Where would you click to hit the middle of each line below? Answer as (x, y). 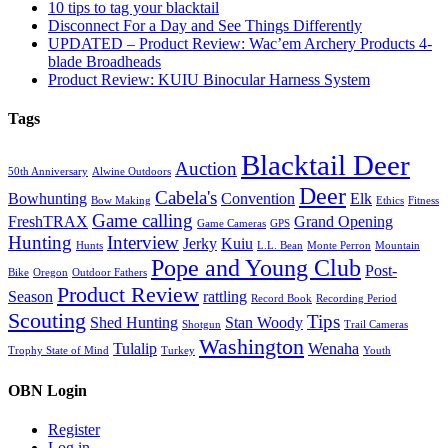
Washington (251, 347)
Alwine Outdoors (131, 172)
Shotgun (201, 325)
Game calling (142, 221)
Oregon (50, 273)
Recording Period (356, 299)
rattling (225, 297)
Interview (143, 243)
